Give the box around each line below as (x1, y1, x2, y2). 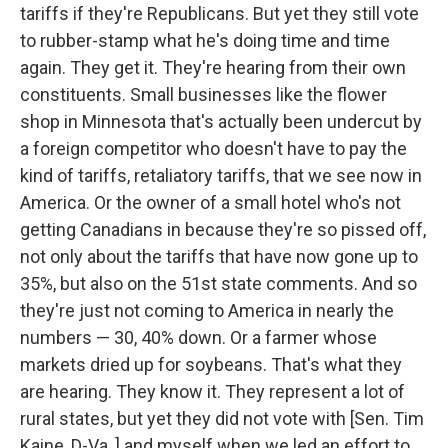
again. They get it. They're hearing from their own (20, 57, 406, 78)
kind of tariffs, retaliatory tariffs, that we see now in (20, 165, 422, 186)
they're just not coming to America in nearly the (20, 300, 394, 321)
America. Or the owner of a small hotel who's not (20, 192, 401, 213)
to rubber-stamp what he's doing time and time (20, 30, 390, 51)
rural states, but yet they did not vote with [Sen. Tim (20, 408, 424, 429)
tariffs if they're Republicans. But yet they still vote (20, 3, 419, 24)
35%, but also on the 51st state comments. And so (20, 273, 417, 294)
